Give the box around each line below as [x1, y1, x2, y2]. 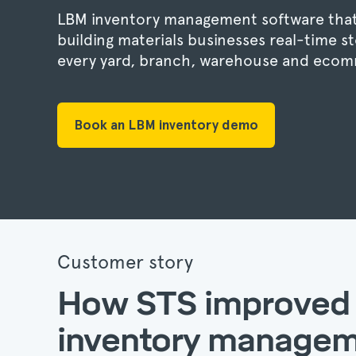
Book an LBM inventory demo [74, 116, 258, 133]
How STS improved [57, 284, 350, 323]
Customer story [57, 250, 193, 273]
